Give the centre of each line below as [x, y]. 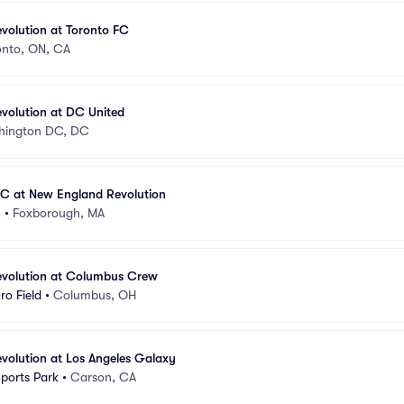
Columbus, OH [95, 294]
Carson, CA [103, 376]
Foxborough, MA [59, 212]
